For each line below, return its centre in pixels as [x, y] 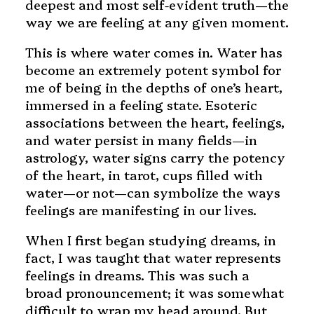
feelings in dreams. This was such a [137, 275]
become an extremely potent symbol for [153, 70]
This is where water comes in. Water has [153, 53]
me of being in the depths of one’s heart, [153, 88]
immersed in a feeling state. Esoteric [141, 105]
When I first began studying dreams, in [150, 240]
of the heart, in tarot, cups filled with [144, 175]
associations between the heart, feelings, [155, 123]
